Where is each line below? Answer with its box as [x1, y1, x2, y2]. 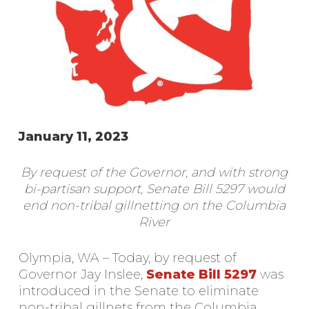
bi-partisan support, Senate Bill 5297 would [23, 181, 285, 197]
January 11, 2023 [18, 129, 128, 144]
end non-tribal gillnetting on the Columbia [23, 198, 286, 213]
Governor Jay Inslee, [18, 267, 146, 282]
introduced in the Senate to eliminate [18, 283, 259, 299]
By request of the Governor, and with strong [21, 165, 288, 180]
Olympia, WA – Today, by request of [18, 250, 237, 266]
